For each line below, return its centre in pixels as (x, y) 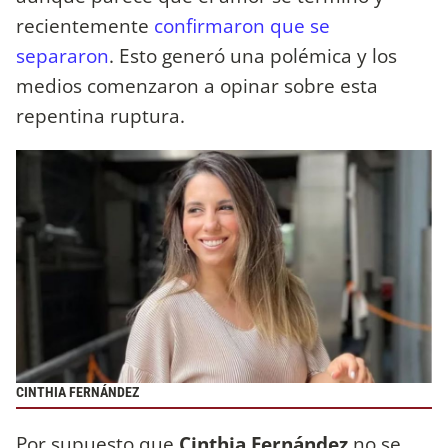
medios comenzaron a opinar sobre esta (197, 85)
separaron (62, 55)
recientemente (85, 25)
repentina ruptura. (100, 115)
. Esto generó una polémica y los (253, 55)
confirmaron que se (242, 25)
